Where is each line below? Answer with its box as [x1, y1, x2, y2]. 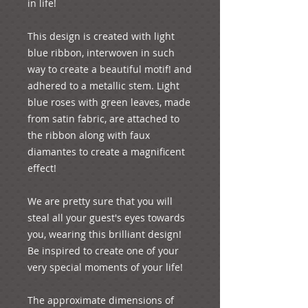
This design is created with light [27, 29, 175, 43]
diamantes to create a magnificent [27, 144, 185, 158]
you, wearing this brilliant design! [27, 227, 181, 241]
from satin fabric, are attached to [27, 111, 179, 125]
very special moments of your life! [27, 260, 183, 274]
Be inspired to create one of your [27, 243, 179, 257]
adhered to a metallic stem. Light [27, 78, 179, 92]
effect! [27, 161, 56, 175]
